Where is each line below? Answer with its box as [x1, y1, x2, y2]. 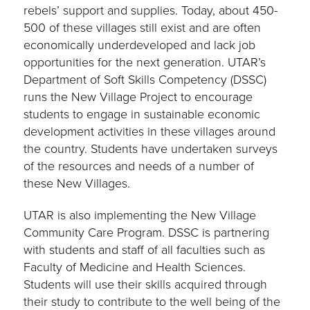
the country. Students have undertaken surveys [24, 140, 278, 158]
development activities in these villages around [24, 122, 276, 141]
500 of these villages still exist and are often [24, 19, 262, 37]
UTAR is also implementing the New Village [24, 206, 257, 225]
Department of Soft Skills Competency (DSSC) [24, 71, 267, 89]
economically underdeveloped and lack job [24, 36, 256, 55]
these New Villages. [24, 174, 131, 193]
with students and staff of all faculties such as [24, 241, 266, 259]
